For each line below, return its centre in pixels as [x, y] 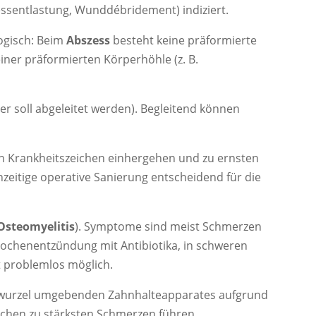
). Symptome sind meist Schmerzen [169, 226]
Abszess [89, 40]
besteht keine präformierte [184, 40]
